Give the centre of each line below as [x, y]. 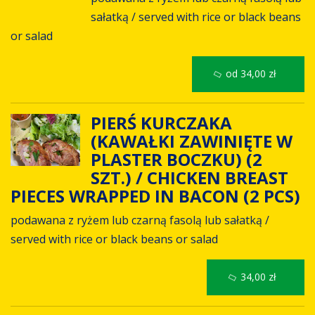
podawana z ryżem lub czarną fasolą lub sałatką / [140, 220]
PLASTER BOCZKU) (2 [176, 160]
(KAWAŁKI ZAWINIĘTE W [191, 141]
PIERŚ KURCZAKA [161, 123]
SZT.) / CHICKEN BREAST [189, 178]
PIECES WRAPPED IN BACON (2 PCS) [157, 196]
